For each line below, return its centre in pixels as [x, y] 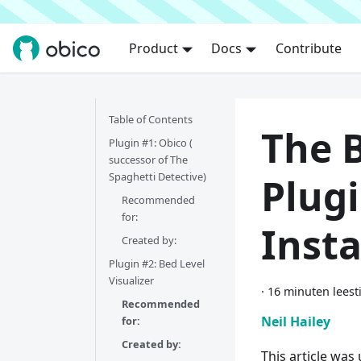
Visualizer [131, 280]
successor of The [148, 160]
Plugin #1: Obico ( [151, 143]
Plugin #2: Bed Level [157, 263]
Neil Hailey [296, 322]
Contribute [308, 48]
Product [153, 48]
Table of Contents [151, 119]
